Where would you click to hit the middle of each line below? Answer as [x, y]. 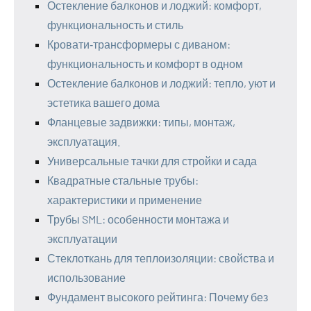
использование [86, 278]
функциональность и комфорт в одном [145, 64]
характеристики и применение [125, 200]
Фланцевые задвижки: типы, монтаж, [141, 122]
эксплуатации [82, 239]
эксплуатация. [84, 142]
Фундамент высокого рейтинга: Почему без [158, 297]
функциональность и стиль [115, 25]
